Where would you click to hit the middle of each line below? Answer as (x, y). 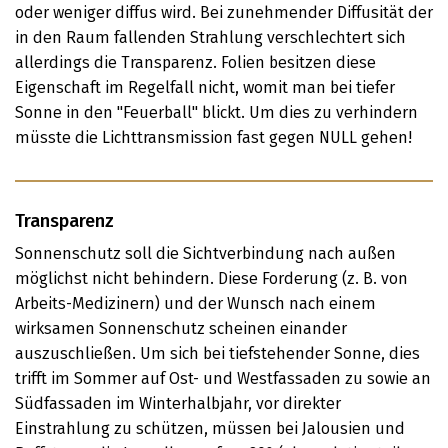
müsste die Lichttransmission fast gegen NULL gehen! (213, 137)
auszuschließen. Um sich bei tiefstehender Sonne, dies (217, 353)
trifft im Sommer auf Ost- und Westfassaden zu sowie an (223, 378)
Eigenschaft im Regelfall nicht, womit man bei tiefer (205, 87)
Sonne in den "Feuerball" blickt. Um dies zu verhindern (216, 112)
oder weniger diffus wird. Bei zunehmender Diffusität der (224, 12)
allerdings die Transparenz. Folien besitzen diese (195, 62)
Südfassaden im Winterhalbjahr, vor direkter (178, 403)
